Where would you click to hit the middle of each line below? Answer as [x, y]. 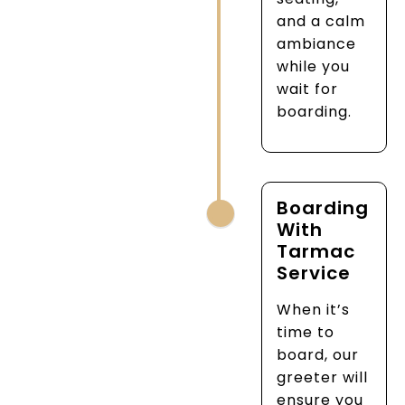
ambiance [317, 44]
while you [314, 67]
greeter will [323, 378]
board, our [318, 355]
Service [314, 273]
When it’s [314, 310]
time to [306, 333]
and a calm [321, 22]
